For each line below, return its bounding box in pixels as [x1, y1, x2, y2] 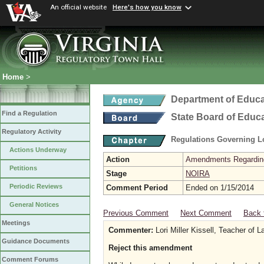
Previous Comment [103, 209, 169, 217]
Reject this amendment [108, 243, 192, 252]
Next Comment [180, 209, 232, 217]
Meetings [2, 219, 30, 227]
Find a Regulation [2, 110, 57, 117]
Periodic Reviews [9, 183, 62, 190]
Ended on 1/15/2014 [186, 183, 254, 192]
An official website [50, 3, 107, 11]
